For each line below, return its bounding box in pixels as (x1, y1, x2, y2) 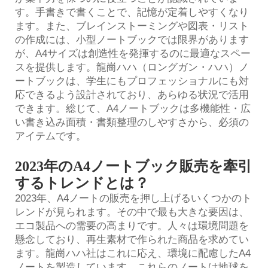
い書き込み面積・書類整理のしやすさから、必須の (15, 116, 249, 128)
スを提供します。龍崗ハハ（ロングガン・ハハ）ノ (15, 61, 249, 73)
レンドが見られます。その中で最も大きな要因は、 (15, 206, 249, 218)
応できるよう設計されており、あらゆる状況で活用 (15, 89, 249, 100)
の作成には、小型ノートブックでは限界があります (15, 33, 249, 45)
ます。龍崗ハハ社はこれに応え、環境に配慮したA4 (15, 247, 251, 259)
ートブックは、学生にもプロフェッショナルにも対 (15, 75, 249, 87)
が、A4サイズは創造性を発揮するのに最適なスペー (15, 47, 251, 59)
